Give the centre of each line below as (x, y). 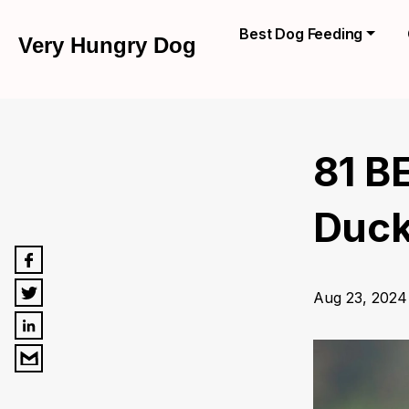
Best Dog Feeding (301, 34)
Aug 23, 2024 (360, 298)
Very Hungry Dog (107, 45)
